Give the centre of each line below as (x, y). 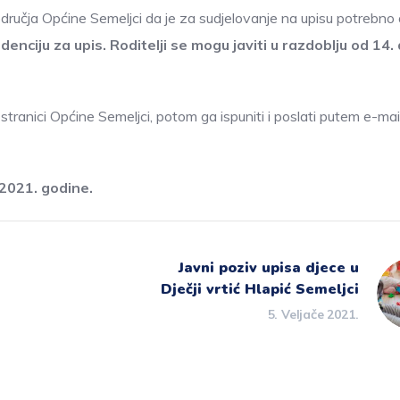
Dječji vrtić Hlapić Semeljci (259, 289)
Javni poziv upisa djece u (268, 268)
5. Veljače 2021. (313, 314)
